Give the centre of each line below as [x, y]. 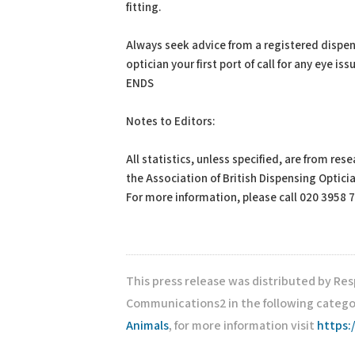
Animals [147, 326]
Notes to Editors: [171, 122]
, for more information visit [243, 326]
